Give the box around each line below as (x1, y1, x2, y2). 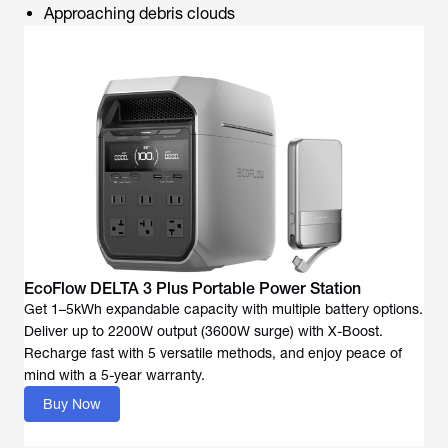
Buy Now (43, 396, 101, 412)
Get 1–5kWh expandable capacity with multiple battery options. (24, 301, 423, 317)
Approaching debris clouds (44, 4, 235, 23)
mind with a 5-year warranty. (24, 367, 205, 383)
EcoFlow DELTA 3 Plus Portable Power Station (24, 279, 361, 298)
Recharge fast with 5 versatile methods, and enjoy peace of (24, 345, 402, 361)
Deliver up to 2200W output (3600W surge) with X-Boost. (24, 323, 383, 339)
